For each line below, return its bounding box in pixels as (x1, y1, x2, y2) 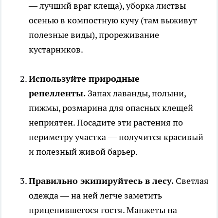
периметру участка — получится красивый (29, 131, 203, 143)
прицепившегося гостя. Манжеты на (29, 204, 177, 216)
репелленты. (29, 87, 86, 99)
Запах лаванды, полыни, (86, 87, 186, 99)
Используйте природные (29, 73, 140, 84)
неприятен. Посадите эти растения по (29, 116, 183, 128)
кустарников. (29, 43, 83, 55)
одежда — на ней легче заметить (29, 189, 162, 201)
